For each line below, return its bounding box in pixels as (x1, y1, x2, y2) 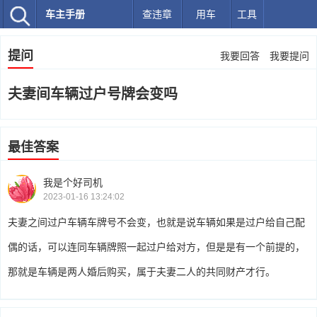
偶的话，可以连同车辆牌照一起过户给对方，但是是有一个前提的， (8, 241, 305, 253)
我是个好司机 (43, 176, 103, 188)
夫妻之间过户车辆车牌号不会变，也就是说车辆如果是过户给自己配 (8, 217, 305, 228)
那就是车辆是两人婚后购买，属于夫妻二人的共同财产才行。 (8, 266, 275, 277)
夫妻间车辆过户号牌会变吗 (8, 86, 178, 102)
